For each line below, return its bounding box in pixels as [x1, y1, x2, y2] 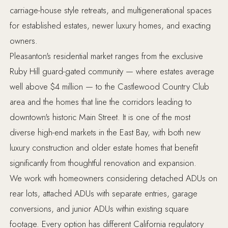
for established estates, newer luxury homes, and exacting [10, 19, 211, 32]
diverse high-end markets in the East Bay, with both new [10, 126, 201, 139]
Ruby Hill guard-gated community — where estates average [10, 65, 215, 78]
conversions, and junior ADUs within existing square [10, 203, 189, 215]
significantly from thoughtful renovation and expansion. [10, 157, 197, 169]
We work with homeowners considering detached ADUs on [10, 172, 218, 185]
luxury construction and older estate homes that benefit [10, 141, 198, 154]
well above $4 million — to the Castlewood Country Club [10, 80, 210, 93]
